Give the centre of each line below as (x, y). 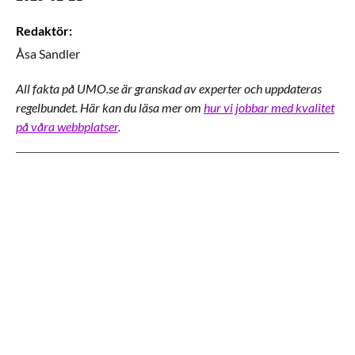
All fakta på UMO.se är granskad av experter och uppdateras (169, 88)
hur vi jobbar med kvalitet (269, 107)
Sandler (59, 53)
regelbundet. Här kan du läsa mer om (110, 107)
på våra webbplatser (67, 126)
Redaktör (42, 31)
